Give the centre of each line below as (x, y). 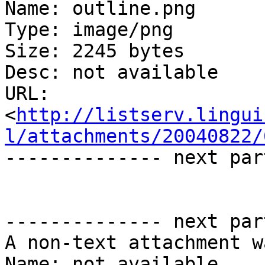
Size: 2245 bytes (95, 51)
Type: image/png (89, 30)
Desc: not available (112, 72)
